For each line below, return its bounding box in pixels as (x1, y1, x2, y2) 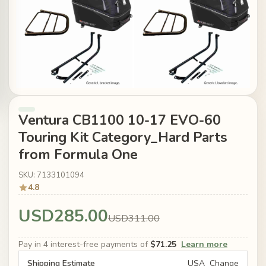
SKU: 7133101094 (18, 170, 84, 181)
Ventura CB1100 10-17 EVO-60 (18, 111, 221, 129)
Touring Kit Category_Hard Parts (18, 128, 227, 147)
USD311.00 (108, 212, 160, 226)
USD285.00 (18, 205, 108, 228)
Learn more (181, 239, 227, 251)
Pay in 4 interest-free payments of (18, 239, 150, 251)
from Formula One (18, 145, 138, 164)
